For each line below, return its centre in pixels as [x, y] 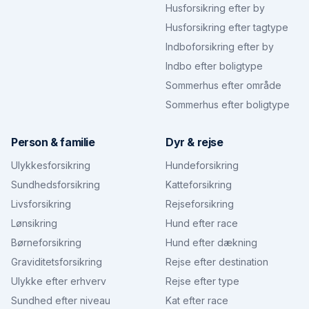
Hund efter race [202, 223]
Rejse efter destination [217, 262]
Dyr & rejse [195, 142]
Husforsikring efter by [215, 8]
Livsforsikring [41, 204]
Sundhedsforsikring [56, 185]
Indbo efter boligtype [214, 66]
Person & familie [53, 142]
